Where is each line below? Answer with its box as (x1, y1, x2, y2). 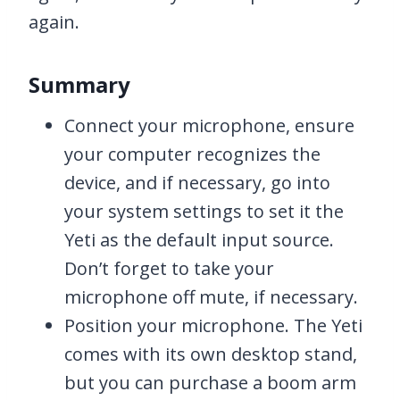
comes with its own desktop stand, (64, 342, 357, 367)
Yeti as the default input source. (64, 228, 334, 253)
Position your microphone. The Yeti (64, 313, 362, 338)
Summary (29, 70, 130, 100)
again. (29, 10, 79, 35)
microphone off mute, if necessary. (64, 285, 358, 310)
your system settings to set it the (64, 199, 344, 224)
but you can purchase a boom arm (64, 371, 356, 396)
